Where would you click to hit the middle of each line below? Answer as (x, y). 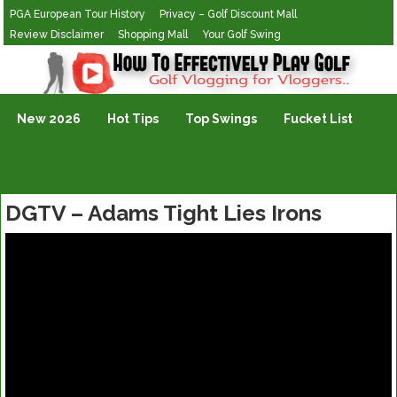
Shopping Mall (153, 35)
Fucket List (319, 119)
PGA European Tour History (78, 14)
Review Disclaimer (57, 35)
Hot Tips (133, 119)
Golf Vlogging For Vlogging (86, 57)
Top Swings (222, 119)
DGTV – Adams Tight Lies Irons (163, 213)
